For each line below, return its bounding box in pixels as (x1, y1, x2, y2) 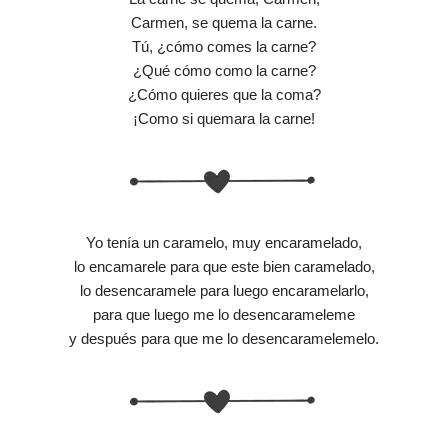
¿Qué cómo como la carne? (132, 61, 316, 79)
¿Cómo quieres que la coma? (127, 85, 321, 103)
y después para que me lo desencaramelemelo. (69, 329, 379, 347)
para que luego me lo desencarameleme (93, 305, 355, 323)
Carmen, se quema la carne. (131, 13, 317, 31)
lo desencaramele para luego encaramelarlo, (79, 281, 369, 299)
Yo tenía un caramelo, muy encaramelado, (86, 233, 362, 251)
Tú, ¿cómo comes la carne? (132, 37, 316, 55)
